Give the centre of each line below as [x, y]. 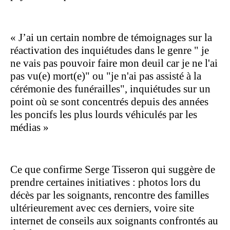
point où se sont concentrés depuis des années [109, 101]
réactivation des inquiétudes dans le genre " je [110, 50]
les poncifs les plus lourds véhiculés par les [104, 114]
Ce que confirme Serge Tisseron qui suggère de [113, 169]
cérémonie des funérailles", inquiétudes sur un [110, 89]
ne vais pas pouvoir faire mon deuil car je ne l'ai [114, 63]
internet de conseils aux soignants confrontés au [114, 221]
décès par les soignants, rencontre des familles [110, 195]
